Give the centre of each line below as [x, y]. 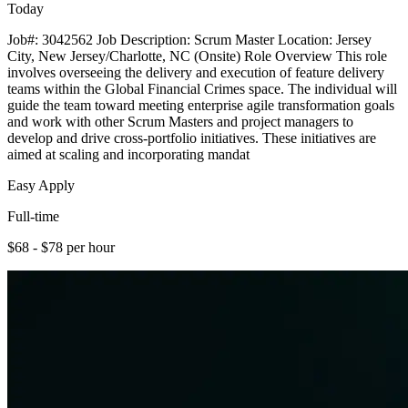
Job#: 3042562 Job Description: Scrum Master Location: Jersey [189, 39]
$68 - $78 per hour [61, 247]
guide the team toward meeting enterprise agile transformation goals [201, 105]
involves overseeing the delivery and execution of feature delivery [196, 72]
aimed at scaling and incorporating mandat [128, 154]
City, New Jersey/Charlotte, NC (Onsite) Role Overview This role [197, 56]
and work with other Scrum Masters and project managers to [180, 121]
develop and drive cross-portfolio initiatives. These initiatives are [192, 138]
